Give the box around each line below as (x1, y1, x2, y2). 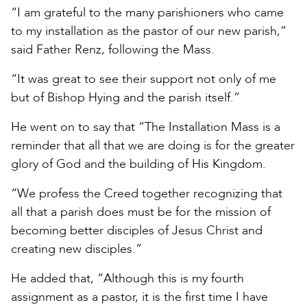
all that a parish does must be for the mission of (11, 204, 271, 221)
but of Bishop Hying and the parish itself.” (11, 89, 240, 107)
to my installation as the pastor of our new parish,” (11, 23, 286, 40)
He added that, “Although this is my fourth (11, 270, 244, 288)
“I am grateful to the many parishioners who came (11, 4, 284, 22)
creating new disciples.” (11, 241, 142, 258)
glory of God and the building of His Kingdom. (11, 156, 266, 173)
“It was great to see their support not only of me (11, 71, 276, 88)
